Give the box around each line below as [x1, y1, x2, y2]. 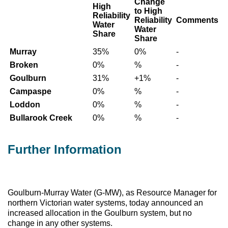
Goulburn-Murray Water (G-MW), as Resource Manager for [8, 188, 217, 197]
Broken [10, 60, 38, 69]
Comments [176, 15, 218, 24]
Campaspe [10, 87, 51, 96]
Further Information [8, 142, 122, 156]
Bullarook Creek [10, 113, 72, 122]
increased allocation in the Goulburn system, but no [8, 208, 192, 217]
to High [134, 6, 162, 15]
